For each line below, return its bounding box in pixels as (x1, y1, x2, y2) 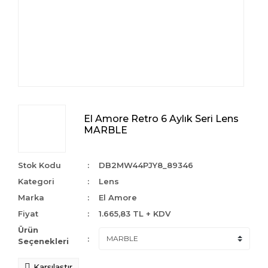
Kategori (18, 176, 54, 186)
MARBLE (84, 124, 127, 136)
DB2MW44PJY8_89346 (99, 160, 194, 170)
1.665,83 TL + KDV (99, 209, 171, 218)
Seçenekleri (18, 236, 69, 246)
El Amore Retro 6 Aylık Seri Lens (84, 112, 239, 124)
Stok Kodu (18, 160, 61, 170)
